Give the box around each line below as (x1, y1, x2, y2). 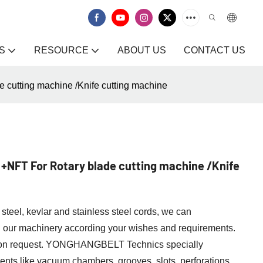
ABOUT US (117, 45, 166, 55)
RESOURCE (34, 45, 89, 55)
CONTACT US (184, 45, 245, 55)
